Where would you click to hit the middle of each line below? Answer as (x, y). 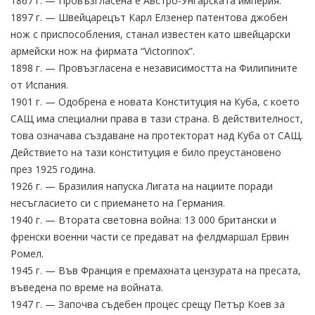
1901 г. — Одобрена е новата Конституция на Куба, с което (155, 101)
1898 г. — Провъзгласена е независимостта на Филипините (154, 67)
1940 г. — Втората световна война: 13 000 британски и (143, 219)
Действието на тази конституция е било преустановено (146, 152)
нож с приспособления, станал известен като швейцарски (150, 34)
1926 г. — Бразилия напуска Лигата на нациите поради (142, 186)
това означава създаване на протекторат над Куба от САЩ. (157, 135)
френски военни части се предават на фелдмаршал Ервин (150, 236)
